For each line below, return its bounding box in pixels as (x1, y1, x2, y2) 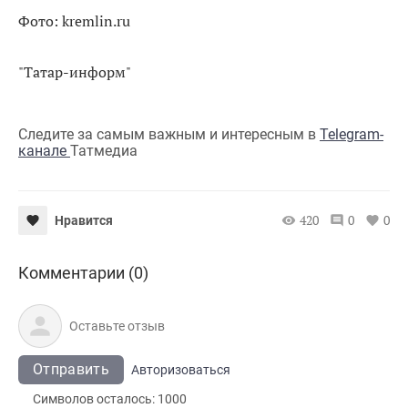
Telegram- (320, 125, 383, 143)
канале (18, 141, 70, 159)
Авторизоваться (130, 362, 230, 377)
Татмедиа (70, 141, 138, 159)
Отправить (33, 360, 109, 378)
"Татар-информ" (18, 61, 131, 82)
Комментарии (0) (18, 262, 148, 282)
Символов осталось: (33, 391, 158, 406)
